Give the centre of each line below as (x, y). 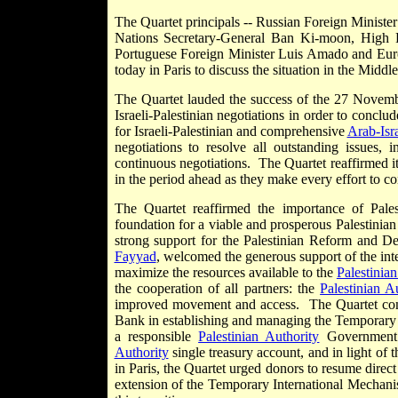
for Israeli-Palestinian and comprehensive (231, 131)
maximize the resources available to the (225, 273)
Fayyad (135, 257)
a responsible (156, 337)
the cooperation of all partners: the (217, 289)
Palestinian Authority (259, 337)
